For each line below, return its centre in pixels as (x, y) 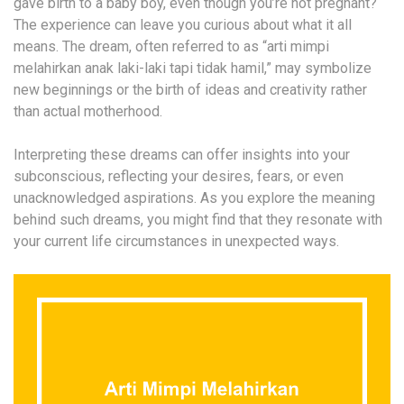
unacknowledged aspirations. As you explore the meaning (194, 198)
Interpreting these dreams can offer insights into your (182, 155)
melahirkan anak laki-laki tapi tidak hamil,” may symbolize (193, 69)
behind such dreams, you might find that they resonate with (198, 220)
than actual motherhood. (88, 112)
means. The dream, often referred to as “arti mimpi (171, 47)
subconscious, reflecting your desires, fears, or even (179, 177)
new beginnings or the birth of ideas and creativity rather (190, 90)
